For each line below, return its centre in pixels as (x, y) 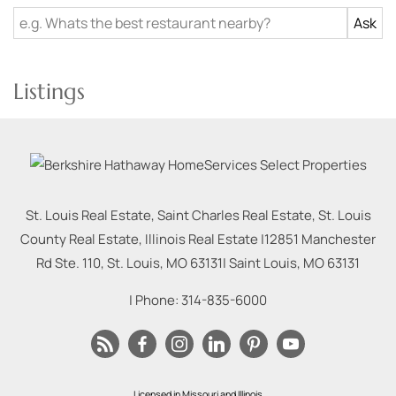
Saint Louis (263, 263)
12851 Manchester (320, 239)
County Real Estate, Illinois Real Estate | (142, 239)
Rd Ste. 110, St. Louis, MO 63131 (129, 263)
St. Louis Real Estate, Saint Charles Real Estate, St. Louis (198, 215)
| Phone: (155, 300)
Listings (49, 91)
